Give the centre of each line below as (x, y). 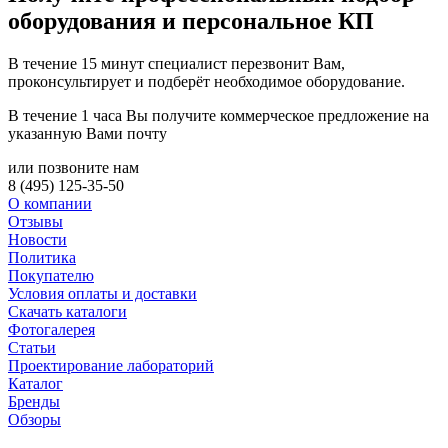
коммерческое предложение (314, 116)
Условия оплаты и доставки (102, 294)
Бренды (34, 402)
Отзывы (35, 222)
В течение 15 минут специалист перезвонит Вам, (176, 64)
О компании (50, 204)
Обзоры (34, 420)
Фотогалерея (51, 330)
